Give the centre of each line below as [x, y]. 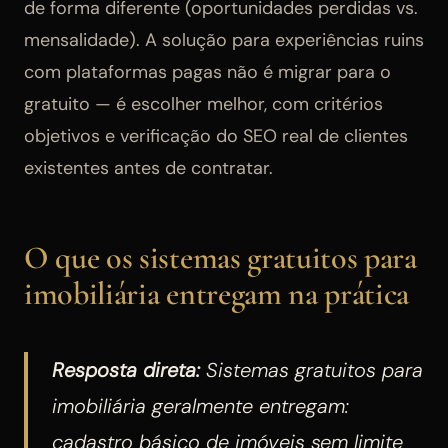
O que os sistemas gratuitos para [220, 257]
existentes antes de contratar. [148, 167]
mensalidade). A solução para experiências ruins [224, 39]
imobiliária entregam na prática [217, 293]
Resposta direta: [126, 369]
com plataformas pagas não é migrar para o [207, 71]
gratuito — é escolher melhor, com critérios [203, 103]
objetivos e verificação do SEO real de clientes [216, 135]
